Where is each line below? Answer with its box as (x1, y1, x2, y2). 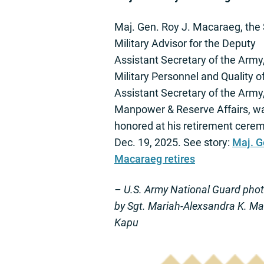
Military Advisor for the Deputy (114, 37, 256, 50)
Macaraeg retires (114, 153, 195, 166)
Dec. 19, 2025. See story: (114, 136, 232, 149)
